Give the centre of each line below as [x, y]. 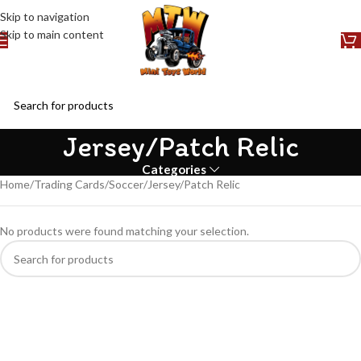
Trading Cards [69, 184]
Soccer [126, 184]
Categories [174, 169]
